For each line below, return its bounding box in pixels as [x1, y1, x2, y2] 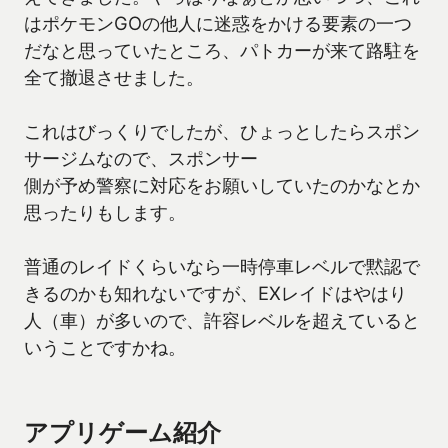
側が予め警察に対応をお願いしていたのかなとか [24, 174, 420, 197]
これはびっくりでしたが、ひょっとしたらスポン [24, 120, 420, 143]
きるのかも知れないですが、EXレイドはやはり [24, 282, 407, 305]
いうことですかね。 [24, 336, 186, 359]
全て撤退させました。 [24, 66, 204, 89]
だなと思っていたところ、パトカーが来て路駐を [24, 39, 420, 62]
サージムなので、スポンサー [24, 147, 258, 170]
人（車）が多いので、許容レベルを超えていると [24, 309, 420, 332]
